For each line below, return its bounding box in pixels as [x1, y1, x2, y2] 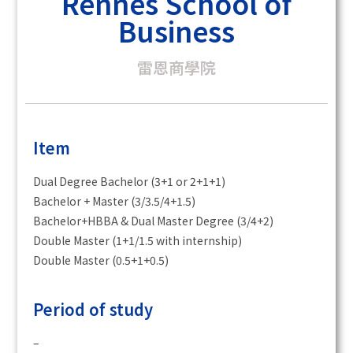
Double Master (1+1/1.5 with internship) [33, 232, 243, 249]
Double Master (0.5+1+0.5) [33, 252, 169, 269]
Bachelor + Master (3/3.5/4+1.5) [33, 193, 196, 210]
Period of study [33, 298, 154, 321]
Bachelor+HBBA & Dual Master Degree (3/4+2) [33, 213, 274, 229]
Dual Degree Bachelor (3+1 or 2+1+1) [33, 173, 226, 190]
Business [118, 10, 235, 51]
